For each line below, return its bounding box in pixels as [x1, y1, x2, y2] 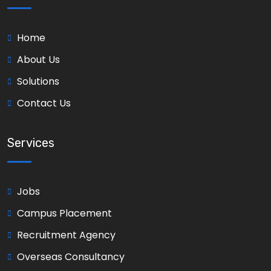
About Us [17, 52, 60, 67]
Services [7, 135, 54, 150]
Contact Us [17, 96, 71, 110]
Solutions [17, 74, 59, 88]
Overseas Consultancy [17, 249, 125, 264]
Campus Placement [17, 206, 112, 220]
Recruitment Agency [17, 227, 116, 242]
